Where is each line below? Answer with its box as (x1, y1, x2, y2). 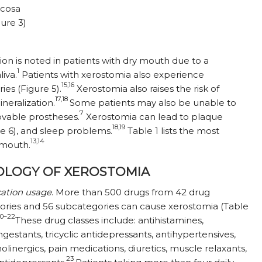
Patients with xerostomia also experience (19, 69, 204, 81)
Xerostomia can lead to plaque (84, 111, 223, 123)
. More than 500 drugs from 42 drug (51, 187, 210, 198)
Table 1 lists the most (125, 125, 219, 137)
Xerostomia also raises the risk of (74, 83, 219, 95)
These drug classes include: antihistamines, (15, 215, 204, 226)
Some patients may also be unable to (70, 97, 236, 109)
